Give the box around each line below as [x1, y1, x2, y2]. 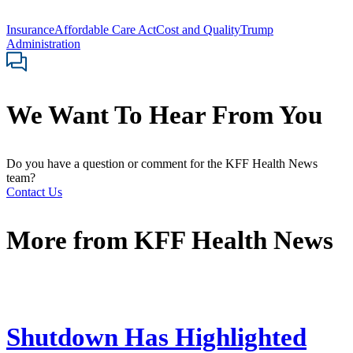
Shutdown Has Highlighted [6, 322, 307, 351]
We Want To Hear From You [6, 101, 322, 130]
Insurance [6, 22, 54, 36]
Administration [6, 36, 80, 50]
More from [6, 226, 134, 255]
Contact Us [6, 185, 62, 199]
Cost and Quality [156, 22, 240, 36]
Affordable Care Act [54, 22, 156, 36]
